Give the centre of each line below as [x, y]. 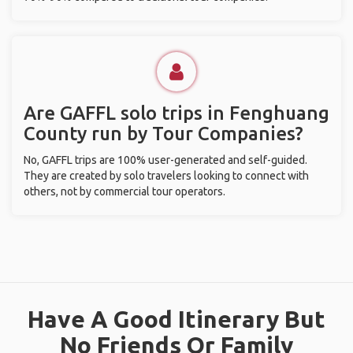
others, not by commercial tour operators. [124, 191]
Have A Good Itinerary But [176, 319]
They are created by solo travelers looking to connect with [166, 176]
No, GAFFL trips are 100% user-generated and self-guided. [165, 160]
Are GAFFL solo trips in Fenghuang [176, 113]
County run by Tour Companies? [163, 134]
